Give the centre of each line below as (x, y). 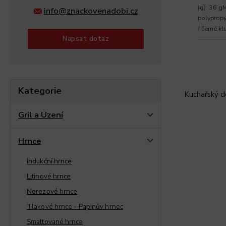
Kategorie (40, 91)
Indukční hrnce (49, 161)
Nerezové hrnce (52, 191)
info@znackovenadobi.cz (91, 11)
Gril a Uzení (41, 115)
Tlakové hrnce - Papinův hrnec (75, 206)
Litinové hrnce (49, 176)
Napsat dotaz (86, 39)
